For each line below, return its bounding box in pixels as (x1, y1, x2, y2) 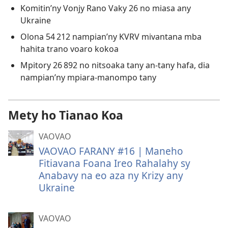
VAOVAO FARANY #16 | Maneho (39, 144, 183, 158)
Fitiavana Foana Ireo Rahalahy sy (39, 156, 190, 170)
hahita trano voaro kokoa (20, 43, 119, 55)
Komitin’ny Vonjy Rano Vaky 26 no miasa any (20, 3, 191, 14)
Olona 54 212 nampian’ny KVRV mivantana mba (20, 31, 202, 43)
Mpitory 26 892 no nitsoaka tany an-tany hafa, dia (20, 60, 210, 71)
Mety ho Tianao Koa (8, 107, 123, 124)
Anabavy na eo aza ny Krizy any (39, 168, 183, 183)
